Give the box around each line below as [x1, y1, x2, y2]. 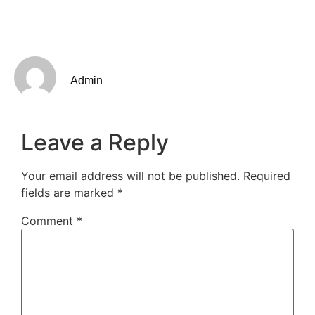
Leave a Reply [21, 129, 169, 157]
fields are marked [21, 186, 117, 200]
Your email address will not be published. [21, 169, 240, 184]
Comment [21, 214, 77, 229]
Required [243, 169, 290, 184]
